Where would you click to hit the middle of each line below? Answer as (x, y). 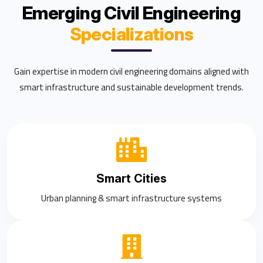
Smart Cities (131, 178)
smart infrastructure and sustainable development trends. (131, 87)
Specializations (131, 34)
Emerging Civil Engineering (131, 13)
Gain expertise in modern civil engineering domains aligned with (131, 71)
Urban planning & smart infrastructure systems (131, 198)
